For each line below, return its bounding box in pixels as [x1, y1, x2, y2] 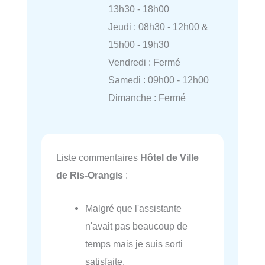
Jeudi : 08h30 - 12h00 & [108, 21, 208, 32]
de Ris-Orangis [56, 169, 123, 180]
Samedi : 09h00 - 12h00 [108, 74, 209, 85]
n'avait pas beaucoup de [85, 221, 188, 232]
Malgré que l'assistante [85, 203, 182, 214]
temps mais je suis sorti [85, 238, 183, 250]
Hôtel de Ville [140, 151, 199, 163]
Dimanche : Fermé [108, 92, 186, 103]
